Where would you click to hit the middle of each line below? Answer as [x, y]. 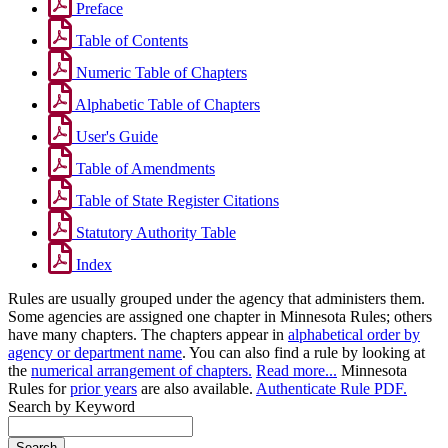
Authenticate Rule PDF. [331, 389]
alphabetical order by [354, 335]
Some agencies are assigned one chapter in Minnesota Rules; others [220, 317]
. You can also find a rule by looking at [303, 353]
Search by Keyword [71, 407]
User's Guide [115, 137]
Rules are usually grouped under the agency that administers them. [216, 299]
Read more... [296, 371]
